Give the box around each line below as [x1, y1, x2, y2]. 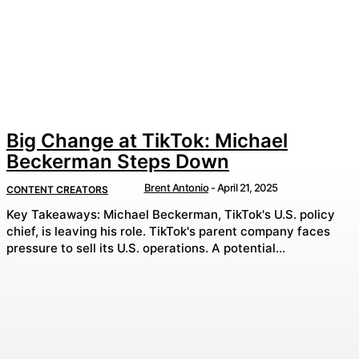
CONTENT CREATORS [6, 183, 108, 196]
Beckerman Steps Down [6, 149, 229, 173]
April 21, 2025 [216, 180, 278, 194]
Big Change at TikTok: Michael [6, 128, 288, 152]
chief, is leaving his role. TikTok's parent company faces [6, 224, 149, 240]
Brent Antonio [143, 180, 208, 194]
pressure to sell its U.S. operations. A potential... [212, 240, 285, 256]
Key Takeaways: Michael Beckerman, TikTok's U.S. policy [6, 207, 103, 223]
